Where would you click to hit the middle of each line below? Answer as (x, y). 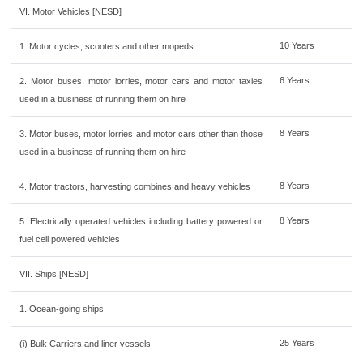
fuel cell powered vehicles (70, 239)
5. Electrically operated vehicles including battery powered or (141, 221)
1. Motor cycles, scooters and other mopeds (107, 46)
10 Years (297, 45)
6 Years (295, 80)
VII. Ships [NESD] (54, 274)
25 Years (297, 343)
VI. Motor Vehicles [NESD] (71, 11)
